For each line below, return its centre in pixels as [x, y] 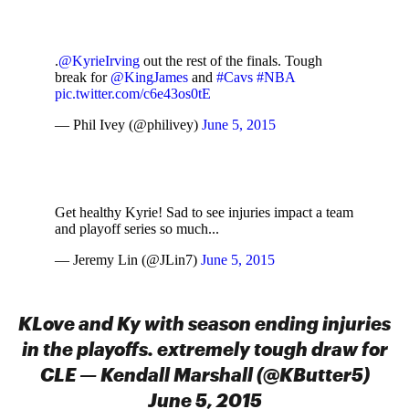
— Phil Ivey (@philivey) [128, 125]
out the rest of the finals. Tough [231, 61]
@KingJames [149, 77]
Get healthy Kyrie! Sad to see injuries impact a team [204, 212]
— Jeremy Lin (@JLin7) [128, 260]
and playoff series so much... [137, 229]
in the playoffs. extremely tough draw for [204, 349]
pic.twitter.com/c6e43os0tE [133, 94]
